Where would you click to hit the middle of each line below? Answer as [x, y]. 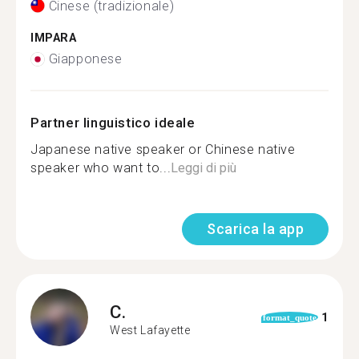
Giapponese [85, 59]
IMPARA [54, 38]
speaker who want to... [101, 168]
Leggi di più [204, 168]
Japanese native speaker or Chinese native [163, 149]
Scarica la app [255, 229]
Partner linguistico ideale [113, 123]
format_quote [289, 317]
